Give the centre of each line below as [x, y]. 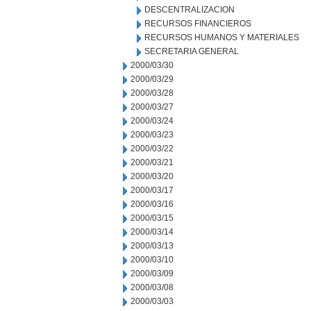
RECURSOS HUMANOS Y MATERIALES [222, 37]
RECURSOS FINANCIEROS [198, 24]
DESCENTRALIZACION [190, 10]
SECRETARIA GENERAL [192, 51]
